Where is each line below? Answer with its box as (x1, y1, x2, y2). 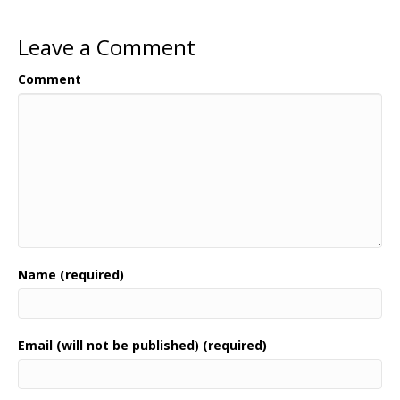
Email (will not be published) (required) (18, 336, 267, 354)
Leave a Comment (18, 31, 196, 62)
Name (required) (18, 265, 124, 283)
